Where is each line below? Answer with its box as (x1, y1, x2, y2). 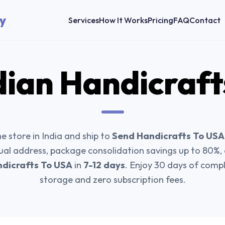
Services (68, 15, 99, 25)
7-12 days (83, 159, 125, 171)
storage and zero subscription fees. (39, 174, 186, 185)
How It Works (99, 15, 148, 25)
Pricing (148, 15, 174, 25)
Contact (189, 15, 221, 25)
